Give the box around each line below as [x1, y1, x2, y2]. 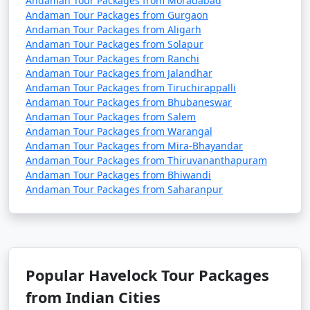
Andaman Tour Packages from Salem [26, 110, 196, 123]
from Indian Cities [26, 287, 161, 307]
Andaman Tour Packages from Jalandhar [26, 66, 212, 80]
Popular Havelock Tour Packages [26, 265, 269, 285]
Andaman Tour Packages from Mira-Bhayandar [26, 139, 243, 152]
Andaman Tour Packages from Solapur [26, 37, 203, 51]
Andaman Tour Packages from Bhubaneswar [26, 95, 232, 109]
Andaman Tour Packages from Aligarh [26, 23, 201, 36]
